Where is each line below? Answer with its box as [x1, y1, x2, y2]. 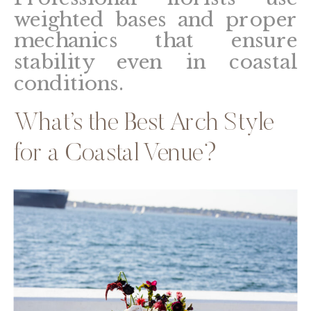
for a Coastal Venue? [13, 142, 218, 167]
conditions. [13, 72, 124, 95]
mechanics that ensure [13, 28, 298, 53]
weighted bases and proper [13, 7, 298, 31]
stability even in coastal [13, 50, 298, 74]
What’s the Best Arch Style [13, 111, 274, 137]
